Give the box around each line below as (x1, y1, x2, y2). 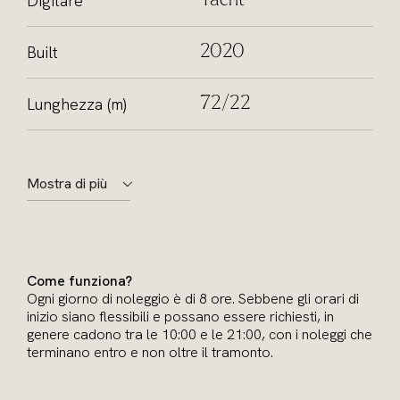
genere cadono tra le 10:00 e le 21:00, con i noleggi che (27, 325, 372, 344)
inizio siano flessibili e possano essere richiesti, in (27, 307, 334, 326)
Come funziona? (27, 271, 132, 290)
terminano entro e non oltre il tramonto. (27, 343, 273, 362)
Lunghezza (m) (27, 93, 126, 114)
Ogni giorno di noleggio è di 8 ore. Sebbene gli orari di (27, 289, 359, 308)
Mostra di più (27, 174, 107, 193)
